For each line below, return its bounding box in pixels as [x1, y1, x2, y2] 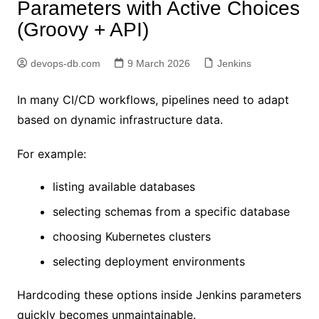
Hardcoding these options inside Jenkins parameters [16, 287, 301, 302]
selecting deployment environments [52, 253, 245, 268]
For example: [16, 146, 86, 161]
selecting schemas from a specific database [52, 204, 290, 219]
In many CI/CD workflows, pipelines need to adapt [16, 92, 289, 107]
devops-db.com [30, 57, 100, 69]
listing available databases [52, 179, 195, 194]
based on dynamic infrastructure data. [16, 112, 223, 127]
